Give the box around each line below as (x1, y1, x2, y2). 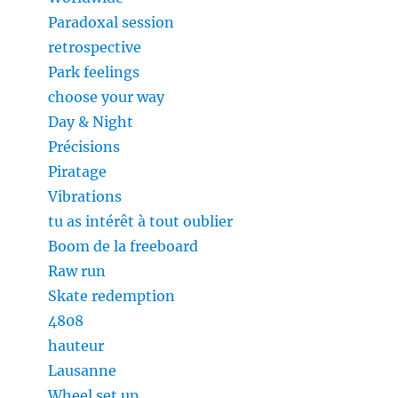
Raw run (48, 262, 107, 281)
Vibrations (48, 187, 123, 206)
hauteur (48, 337, 105, 355)
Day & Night (48, 113, 134, 131)
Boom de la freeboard (48, 237, 199, 256)
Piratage (48, 163, 107, 181)
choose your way (48, 88, 165, 107)
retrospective (48, 38, 142, 57)
